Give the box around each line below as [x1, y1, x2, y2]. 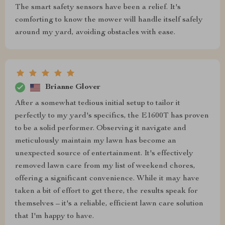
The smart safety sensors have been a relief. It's [15, 4, 181, 12]
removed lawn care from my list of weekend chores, [15, 162, 195, 171]
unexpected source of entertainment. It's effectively [15, 150, 193, 158]
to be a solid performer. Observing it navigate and [15, 125, 186, 133]
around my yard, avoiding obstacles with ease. [15, 29, 175, 37]
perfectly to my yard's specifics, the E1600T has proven [15, 112, 209, 121]
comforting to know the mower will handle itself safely [15, 16, 203, 25]
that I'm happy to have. [15, 212, 94, 221]
